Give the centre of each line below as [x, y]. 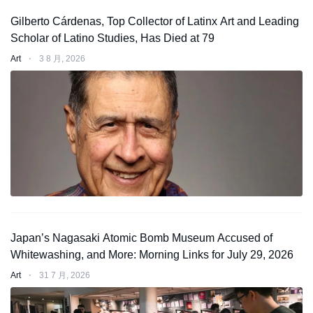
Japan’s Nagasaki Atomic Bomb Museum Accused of [141, 238]
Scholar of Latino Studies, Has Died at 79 [112, 38]
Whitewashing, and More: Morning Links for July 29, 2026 [152, 254]
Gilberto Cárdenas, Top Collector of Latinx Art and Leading [155, 22]
